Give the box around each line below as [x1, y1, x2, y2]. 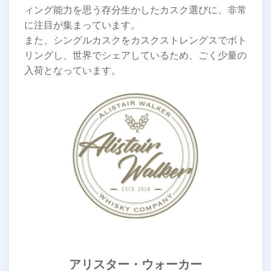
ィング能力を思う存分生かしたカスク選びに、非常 [24, 3, 247, 17]
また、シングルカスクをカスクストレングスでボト [24, 33, 247, 47]
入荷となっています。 [24, 64, 121, 77]
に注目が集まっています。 [24, 18, 140, 32]
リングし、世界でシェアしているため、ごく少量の [24, 48, 247, 62]
